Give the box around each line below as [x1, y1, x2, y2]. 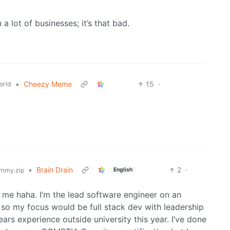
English [113, 166, 132, 173]
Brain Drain [36, 165, 73, 175]
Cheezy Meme [24, 80, 72, 89]
